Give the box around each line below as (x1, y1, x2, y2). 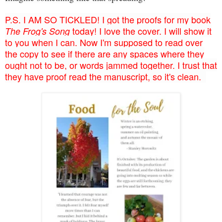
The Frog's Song (5, 24, 70, 37)
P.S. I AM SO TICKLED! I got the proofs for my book (5, 12, 211, 26)
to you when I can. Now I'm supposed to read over (5, 35, 203, 49)
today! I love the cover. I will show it (70, 24, 212, 37)
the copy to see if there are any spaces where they (5, 47, 204, 60)
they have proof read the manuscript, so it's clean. (5, 69, 206, 83)
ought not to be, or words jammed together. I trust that (5, 58, 217, 71)
